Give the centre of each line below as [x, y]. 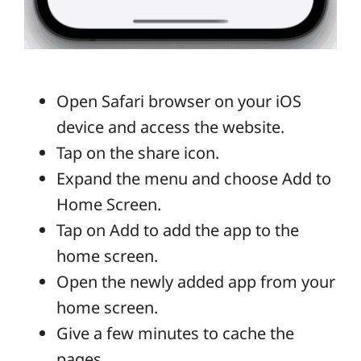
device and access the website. [170, 127]
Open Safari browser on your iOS [179, 102]
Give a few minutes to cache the [175, 334]
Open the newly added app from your [196, 282]
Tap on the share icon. [138, 153]
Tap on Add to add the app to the [178, 230]
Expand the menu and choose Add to [194, 179]
